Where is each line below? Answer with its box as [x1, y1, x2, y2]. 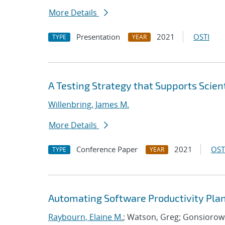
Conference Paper [76, 144, 138, 154]
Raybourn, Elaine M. [48, 211, 123, 222]
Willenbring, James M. [48, 99, 129, 110]
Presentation [76, 32, 120, 42]
